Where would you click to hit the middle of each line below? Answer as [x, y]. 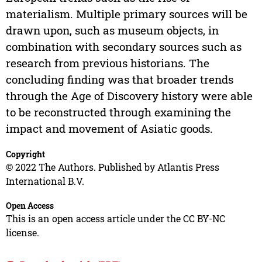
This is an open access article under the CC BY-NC [115, 219]
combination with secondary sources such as [123, 47]
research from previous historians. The [107, 63]
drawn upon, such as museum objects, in [112, 30]
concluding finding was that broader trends [119, 80]
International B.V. [45, 181]
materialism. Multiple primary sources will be [126, 14]
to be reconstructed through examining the [118, 112]
